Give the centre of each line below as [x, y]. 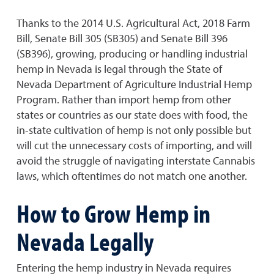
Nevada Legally [85, 241]
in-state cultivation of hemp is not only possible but [134, 130]
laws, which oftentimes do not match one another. [132, 176]
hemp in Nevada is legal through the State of [119, 69]
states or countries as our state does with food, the [132, 115]
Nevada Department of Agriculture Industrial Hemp [134, 84]
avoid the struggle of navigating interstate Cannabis [136, 161]
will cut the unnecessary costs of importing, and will [134, 145]
